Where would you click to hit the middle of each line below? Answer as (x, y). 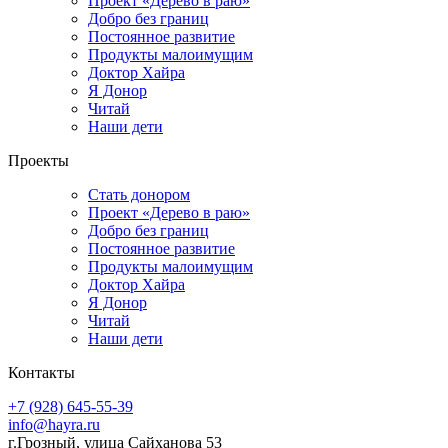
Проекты (38, 160)
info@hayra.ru (54, 424)
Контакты (41, 372)
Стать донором (139, 194)
